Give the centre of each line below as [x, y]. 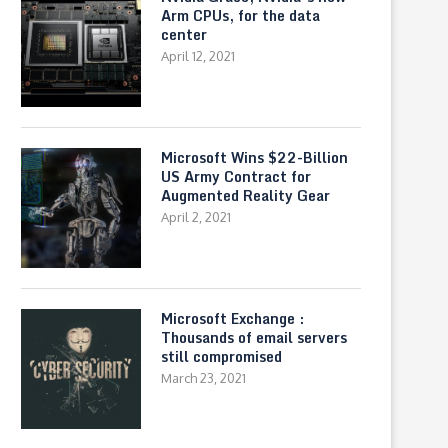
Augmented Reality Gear [245, 195]
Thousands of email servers [254, 337]
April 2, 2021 [196, 217]
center [184, 34]
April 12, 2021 [198, 56]
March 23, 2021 [203, 378]
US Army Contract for [236, 176]
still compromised [221, 356]
